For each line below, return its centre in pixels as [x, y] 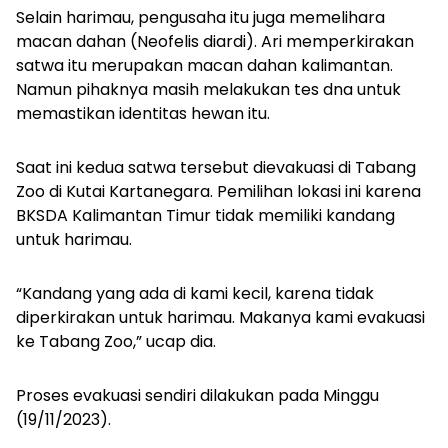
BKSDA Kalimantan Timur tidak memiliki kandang [205, 215]
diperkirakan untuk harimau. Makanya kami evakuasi [220, 317]
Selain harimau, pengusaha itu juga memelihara [200, 17]
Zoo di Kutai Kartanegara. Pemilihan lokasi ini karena [218, 191]
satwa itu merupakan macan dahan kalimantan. [204, 65]
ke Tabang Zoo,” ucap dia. [118, 341]
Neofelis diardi [191, 41]
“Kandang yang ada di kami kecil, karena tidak [195, 293]
